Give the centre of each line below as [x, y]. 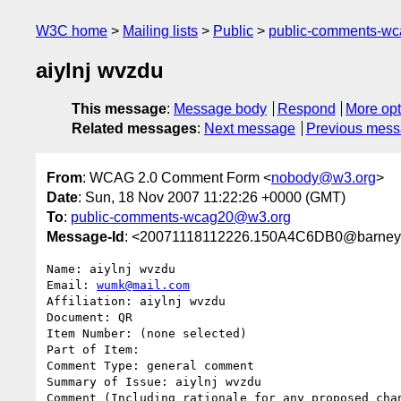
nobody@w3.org [324, 177]
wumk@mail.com [143, 285]
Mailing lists [160, 31]
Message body [220, 109]
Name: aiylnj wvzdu [111, 269]
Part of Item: [97, 349]
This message [119, 109]
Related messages [134, 129]
